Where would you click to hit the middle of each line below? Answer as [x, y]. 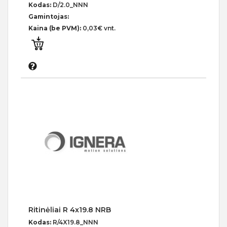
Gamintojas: [49, 16]
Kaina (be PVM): [55, 28]
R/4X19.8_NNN [75, 222]
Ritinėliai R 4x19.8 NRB [70, 210]
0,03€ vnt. [99, 28]
